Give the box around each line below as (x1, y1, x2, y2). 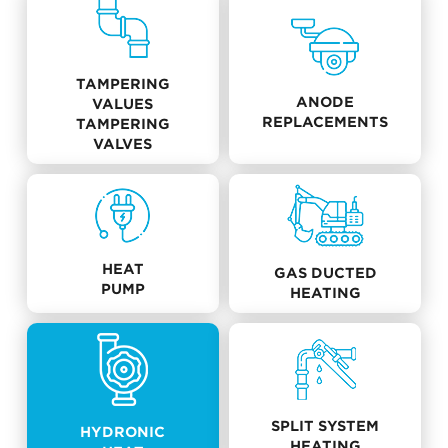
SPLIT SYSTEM (271, 417, 380, 434)
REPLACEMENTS (262, 113, 389, 130)
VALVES (93, 135, 153, 152)
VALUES (92, 95, 154, 112)
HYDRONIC (80, 423, 166, 440)
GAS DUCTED (273, 264, 377, 281)
